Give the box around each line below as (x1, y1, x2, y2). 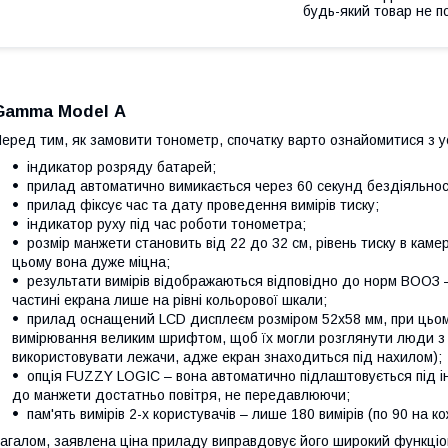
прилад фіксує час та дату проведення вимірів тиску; (27, 196, 379, 213)
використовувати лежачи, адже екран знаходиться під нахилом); (12, 348, 442, 365)
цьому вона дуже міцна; (12, 253, 170, 270)
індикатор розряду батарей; (27, 158, 216, 175)
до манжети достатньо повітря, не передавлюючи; (12, 386, 350, 403)
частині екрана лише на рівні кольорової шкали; (12, 291, 327, 308)
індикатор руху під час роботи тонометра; (27, 215, 306, 232)
